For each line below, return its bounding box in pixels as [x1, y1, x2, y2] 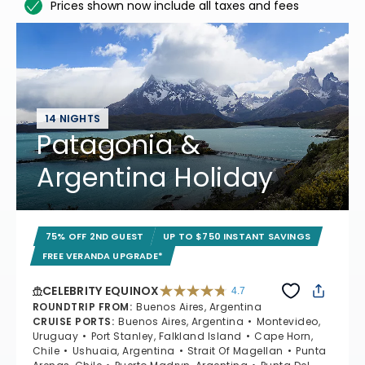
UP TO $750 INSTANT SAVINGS [163, 230, 311, 244]
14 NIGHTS [45, 112, 101, 126]
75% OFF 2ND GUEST [46, 230, 144, 244]
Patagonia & [37, 126, 202, 164]
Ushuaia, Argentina [72, 344, 175, 358]
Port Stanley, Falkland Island [90, 329, 242, 344]
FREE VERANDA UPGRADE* [42, 249, 163, 263]
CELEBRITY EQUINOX [42, 283, 160, 300]
